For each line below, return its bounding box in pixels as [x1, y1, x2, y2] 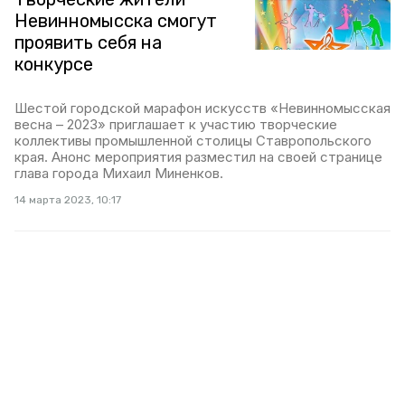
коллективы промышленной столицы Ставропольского [14, 132, 372, 149]
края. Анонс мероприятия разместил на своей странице [14, 148, 382, 165]
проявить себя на [14, 32, 162, 53]
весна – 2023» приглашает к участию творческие [14, 116, 337, 133]
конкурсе [14, 53, 93, 75]
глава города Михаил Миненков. [14, 165, 223, 182]
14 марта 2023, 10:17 [14, 193, 121, 206]
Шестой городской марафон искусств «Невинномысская [14, 99, 391, 117]
